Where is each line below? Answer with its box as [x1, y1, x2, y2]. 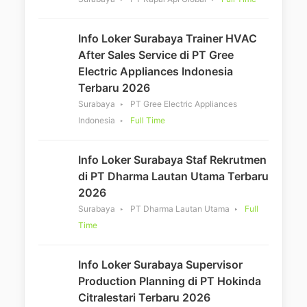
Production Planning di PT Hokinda [78, 274, 261, 288]
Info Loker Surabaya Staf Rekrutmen [78, 153, 267, 167]
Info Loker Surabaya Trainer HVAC [78, 32, 257, 45]
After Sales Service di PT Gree [78, 48, 234, 62]
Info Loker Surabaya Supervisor [78, 258, 243, 271]
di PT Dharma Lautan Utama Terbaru [78, 169, 269, 183]
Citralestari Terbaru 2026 [78, 291, 210, 304]
